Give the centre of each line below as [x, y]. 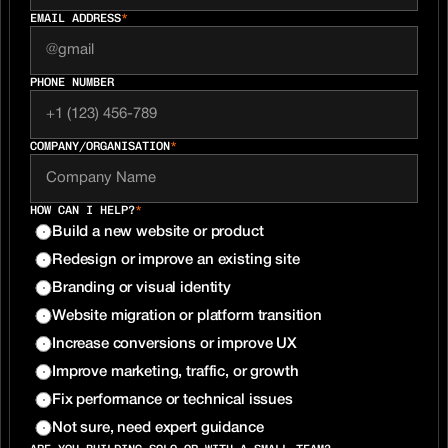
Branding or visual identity [141, 288]
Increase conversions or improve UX [174, 344]
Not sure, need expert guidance [158, 428]
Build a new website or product [158, 232]
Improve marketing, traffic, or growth [175, 372]
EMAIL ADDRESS [75, 18]
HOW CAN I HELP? [82, 210]
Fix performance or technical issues [172, 400]
